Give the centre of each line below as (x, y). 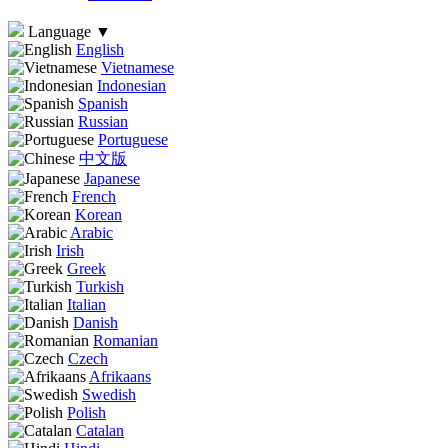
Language (59, 31)
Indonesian (131, 85)
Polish (86, 412)
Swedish (109, 394)
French (94, 196)
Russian (103, 121)
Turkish (100, 286)
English (100, 49)
